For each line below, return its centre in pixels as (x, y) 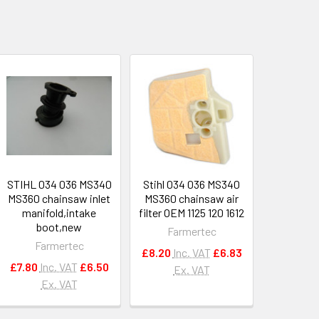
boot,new (59, 226)
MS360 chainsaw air (192, 198)
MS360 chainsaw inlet (59, 198)
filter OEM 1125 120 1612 (192, 212)
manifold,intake (59, 212)
